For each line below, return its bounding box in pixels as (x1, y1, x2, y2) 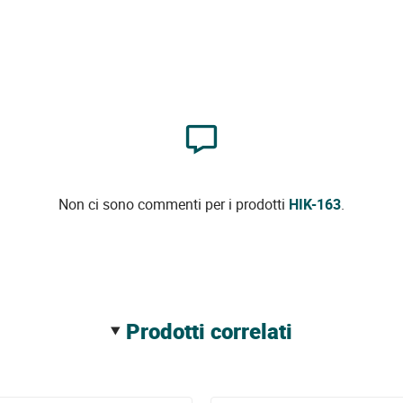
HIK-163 (288, 193, 341, 214)
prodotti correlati (139, 316, 292, 345)
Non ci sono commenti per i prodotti (58, 193, 289, 214)
